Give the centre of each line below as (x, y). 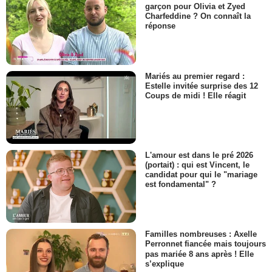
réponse (160, 26)
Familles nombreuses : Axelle (201, 234)
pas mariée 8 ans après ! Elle (199, 254)
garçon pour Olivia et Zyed (195, 7)
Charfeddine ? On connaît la (198, 16)
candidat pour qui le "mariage (201, 175)
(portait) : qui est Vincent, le (197, 165)
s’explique (165, 263)
